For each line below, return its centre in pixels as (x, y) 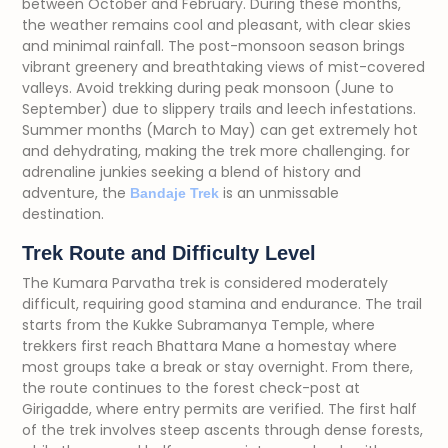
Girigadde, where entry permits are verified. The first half (219, 409)
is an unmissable (279, 193)
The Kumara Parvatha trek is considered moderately (205, 283)
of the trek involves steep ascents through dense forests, (222, 430)
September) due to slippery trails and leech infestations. (219, 109)
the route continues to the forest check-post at (191, 388)
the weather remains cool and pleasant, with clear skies (216, 25)
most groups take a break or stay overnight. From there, (217, 367)
